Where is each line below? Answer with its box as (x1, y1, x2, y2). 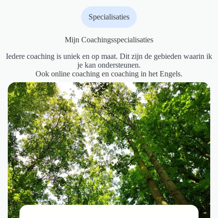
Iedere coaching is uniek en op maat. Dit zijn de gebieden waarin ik (6, 52, 212, 60)
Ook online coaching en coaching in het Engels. (36, 69, 182, 78)
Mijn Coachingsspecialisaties (65, 35, 153, 44)
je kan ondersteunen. (77, 60, 141, 69)
